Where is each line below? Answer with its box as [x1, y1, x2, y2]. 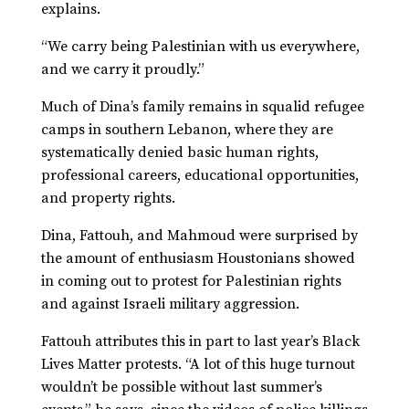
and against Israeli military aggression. [40, 295, 303, 314]
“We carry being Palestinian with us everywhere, [40, 37, 360, 57]
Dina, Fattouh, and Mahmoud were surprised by [40, 226, 358, 246]
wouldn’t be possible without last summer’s [40, 378, 322, 397]
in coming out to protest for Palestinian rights [40, 272, 341, 291]
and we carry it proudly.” [40, 60, 204, 79]
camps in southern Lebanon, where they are [40, 121, 333, 140]
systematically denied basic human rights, [40, 143, 319, 163]
